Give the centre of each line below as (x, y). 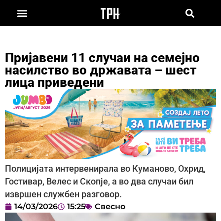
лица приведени (55, 82)
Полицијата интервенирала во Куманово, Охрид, (105, 169)
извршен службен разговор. (63, 195)
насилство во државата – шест (101, 70)
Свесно (110, 207)
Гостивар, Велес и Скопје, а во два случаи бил (99, 182)
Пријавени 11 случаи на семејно (102, 57)
